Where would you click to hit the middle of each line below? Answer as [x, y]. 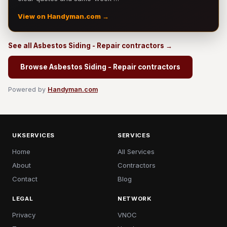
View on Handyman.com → [63, 16]
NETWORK [135, 199]
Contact [25, 179]
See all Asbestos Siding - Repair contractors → [90, 46]
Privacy [24, 215]
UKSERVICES [33, 135]
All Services [136, 152]
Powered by [28, 89]
